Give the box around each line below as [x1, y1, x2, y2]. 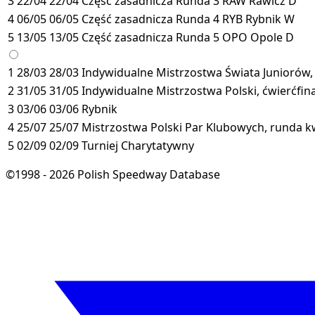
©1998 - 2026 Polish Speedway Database [6, 166, 220, 182]
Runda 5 [176, 29, 219, 45]
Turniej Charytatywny [82, 137, 194, 153]
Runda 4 [176, 11, 219, 27]
